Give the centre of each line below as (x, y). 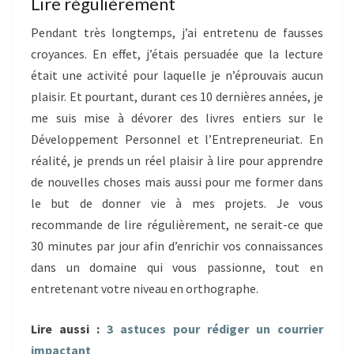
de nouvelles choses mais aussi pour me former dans (177, 182)
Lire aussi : (69, 329)
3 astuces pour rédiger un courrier (215, 329)
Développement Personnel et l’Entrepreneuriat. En (177, 139)
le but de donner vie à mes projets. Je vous (177, 203)
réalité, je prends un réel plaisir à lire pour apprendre (177, 161)
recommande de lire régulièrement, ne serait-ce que (177, 225)
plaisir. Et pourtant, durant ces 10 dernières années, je (177, 97)
